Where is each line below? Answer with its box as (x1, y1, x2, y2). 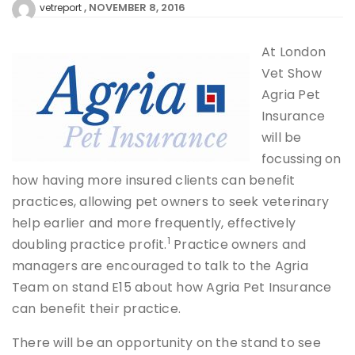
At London (261, 43, 326, 62)
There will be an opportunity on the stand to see (12, 334, 321, 353)
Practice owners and (170, 235, 307, 254)
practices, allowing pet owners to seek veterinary (12, 193, 330, 212)
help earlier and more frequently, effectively (12, 214, 296, 233)
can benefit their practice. (12, 300, 181, 319)
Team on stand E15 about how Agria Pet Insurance (12, 278, 332, 297)
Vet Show (261, 64, 322, 83)
